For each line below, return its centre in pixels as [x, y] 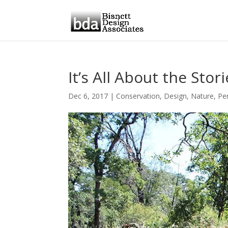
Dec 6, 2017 [88, 96]
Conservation [138, 96]
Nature [203, 96]
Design [176, 96]
